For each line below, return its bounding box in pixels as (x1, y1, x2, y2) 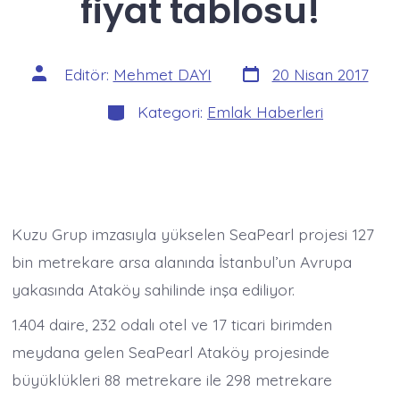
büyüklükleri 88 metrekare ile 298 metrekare (12, 369, 333, 389)
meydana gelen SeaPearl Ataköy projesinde (12, 341, 330, 362)
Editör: (63, 64, 113, 85)
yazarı (30, 76, 74, 96)
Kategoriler (104, 96, 186, 117)
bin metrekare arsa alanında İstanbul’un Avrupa (12, 252, 353, 272)
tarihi (238, 74, 274, 95)
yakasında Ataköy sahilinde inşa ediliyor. (12, 279, 296, 300)
